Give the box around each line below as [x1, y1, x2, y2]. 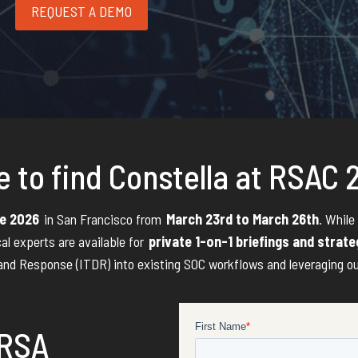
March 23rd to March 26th [165, 210, 319, 229]
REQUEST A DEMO [31, 2, 132, 21]
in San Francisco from [42, 210, 166, 229]
